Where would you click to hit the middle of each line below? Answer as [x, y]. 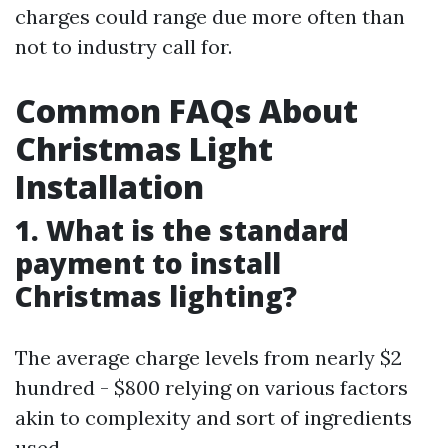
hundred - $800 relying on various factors [211, 387]
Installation [109, 186]
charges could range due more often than [210, 16]
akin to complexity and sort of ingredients [213, 417]
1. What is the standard [182, 229]
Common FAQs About [186, 110]
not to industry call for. [123, 46]
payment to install [148, 262]
